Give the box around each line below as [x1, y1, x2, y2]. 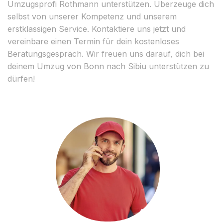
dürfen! [7, 73, 35, 84]
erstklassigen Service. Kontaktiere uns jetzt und [7, 23, 186, 34]
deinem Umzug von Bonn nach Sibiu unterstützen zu [7, 61, 209, 71]
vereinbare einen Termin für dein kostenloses [7, 36, 179, 46]
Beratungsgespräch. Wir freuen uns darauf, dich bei [7, 48, 204, 59]
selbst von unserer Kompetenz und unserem [7, 11, 177, 21]
